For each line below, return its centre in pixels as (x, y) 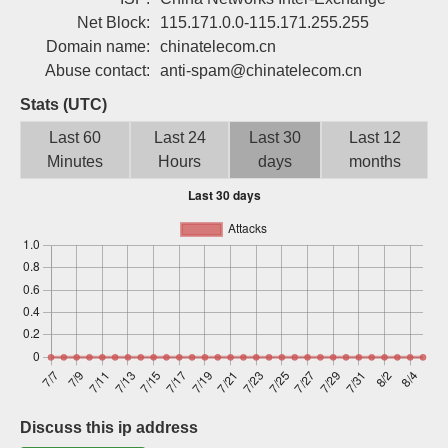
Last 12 (374, 137)
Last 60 (75, 137)
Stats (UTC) (63, 104)
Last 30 (275, 137)
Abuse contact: (97, 70)
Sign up (330, 21)
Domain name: (98, 46)
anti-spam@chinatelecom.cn (261, 70)
